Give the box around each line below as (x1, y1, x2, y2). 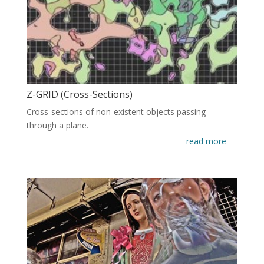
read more (186, 136, 227, 147)
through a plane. (26, 120, 88, 131)
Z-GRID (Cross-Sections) (26, 88, 133, 101)
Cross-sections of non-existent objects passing (26, 106, 206, 118)
